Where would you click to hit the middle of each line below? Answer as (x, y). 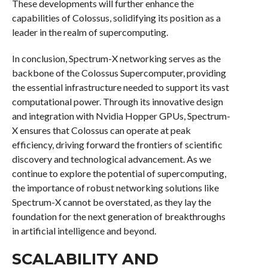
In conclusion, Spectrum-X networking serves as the (116, 58)
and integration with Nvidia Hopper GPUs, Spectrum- (121, 116)
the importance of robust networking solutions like (115, 188)
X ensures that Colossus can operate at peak (101, 130)
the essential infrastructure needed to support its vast (120, 87)
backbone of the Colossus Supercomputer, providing (119, 73)
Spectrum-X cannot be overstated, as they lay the (111, 202)
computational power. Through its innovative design (117, 101)
